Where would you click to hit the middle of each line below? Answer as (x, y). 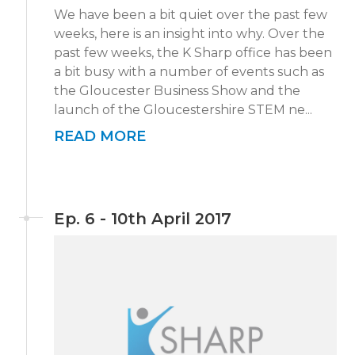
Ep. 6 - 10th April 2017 (143, 219)
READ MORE (100, 137)
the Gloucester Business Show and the (177, 91)
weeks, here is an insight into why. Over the (189, 34)
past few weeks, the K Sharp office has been (193, 53)
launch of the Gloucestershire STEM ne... (183, 110)
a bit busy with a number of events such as (189, 72)
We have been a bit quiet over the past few (191, 15)
